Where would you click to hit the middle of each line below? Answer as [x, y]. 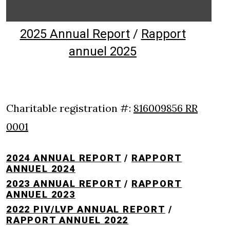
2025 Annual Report [75, 34]
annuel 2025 [103, 51]
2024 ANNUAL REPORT [64, 158]
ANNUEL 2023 [41, 194]
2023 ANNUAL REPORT [64, 183]
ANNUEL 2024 [41, 168]
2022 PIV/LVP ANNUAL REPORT [86, 209]
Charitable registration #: [70, 108]
